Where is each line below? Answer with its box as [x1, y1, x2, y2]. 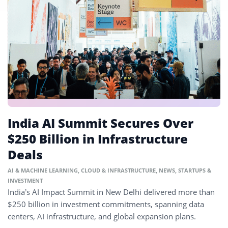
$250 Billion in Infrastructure [8, 130, 188, 148]
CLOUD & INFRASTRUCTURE [81, 166, 156, 175]
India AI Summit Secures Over [8, 115, 193, 132]
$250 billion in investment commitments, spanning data [8, 199, 204, 210]
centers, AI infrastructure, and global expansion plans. [8, 211, 196, 222]
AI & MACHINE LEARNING [8, 166, 78, 175]
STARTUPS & [178, 166, 211, 175]
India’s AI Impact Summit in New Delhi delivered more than [8, 187, 215, 197]
